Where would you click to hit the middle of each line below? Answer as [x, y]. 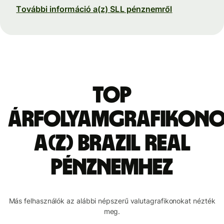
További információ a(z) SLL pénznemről [94, 9]
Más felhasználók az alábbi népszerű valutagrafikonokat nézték [112, 200]
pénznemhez [112, 167]
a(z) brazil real [112, 143]
